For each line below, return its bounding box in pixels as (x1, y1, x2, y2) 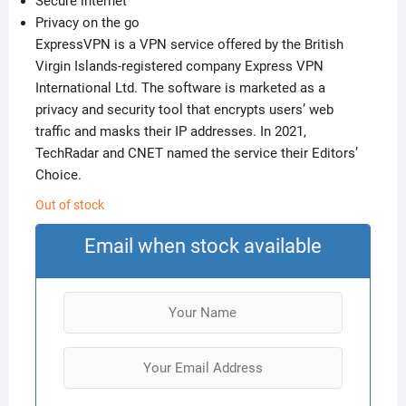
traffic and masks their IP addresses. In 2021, (34, 123, 306, 140)
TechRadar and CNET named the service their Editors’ (34, 145, 358, 161)
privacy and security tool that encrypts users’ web (34, 101, 333, 118)
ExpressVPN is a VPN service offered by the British (34, 36, 343, 53)
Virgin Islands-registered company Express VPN (34, 58, 324, 74)
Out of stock (34, 198, 104, 212)
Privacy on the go (34, 14, 140, 31)
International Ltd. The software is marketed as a (34, 80, 325, 96)
